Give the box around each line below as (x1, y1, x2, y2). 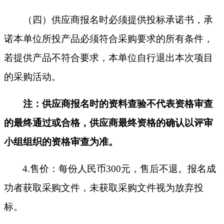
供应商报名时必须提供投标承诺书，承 (51, 14, 213, 25)
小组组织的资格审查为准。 (4, 136, 118, 147)
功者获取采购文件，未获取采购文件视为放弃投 (4, 182, 203, 193)
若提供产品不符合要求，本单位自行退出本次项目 (4, 52, 213, 63)
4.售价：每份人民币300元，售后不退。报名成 (22, 163, 216, 174)
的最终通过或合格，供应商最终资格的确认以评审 (4, 117, 213, 128)
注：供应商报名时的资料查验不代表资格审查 (23, 98, 213, 109)
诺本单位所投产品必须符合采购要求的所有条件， (4, 33, 213, 44)
